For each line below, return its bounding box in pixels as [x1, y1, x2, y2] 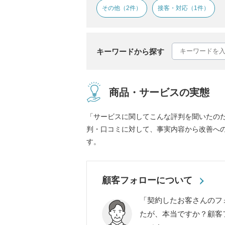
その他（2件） [102, 5, 142, 12]
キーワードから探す [96, 47, 164, 56]
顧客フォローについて [102, 175, 192, 185]
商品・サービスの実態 [109, 87, 209, 98]
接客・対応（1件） [158, 5, 209, 12]
